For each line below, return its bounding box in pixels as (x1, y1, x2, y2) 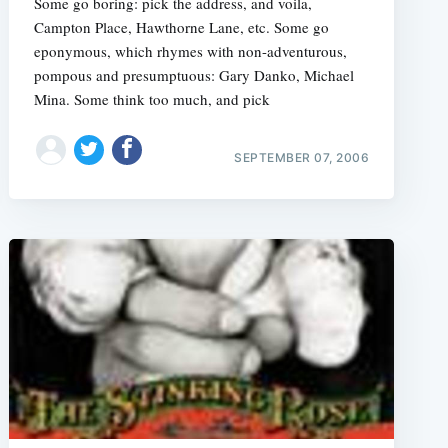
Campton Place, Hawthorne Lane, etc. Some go (33, 16, 329, 37)
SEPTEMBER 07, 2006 (234, 150, 370, 165)
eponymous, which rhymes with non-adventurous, (33, 40, 347, 61)
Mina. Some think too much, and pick (33, 88, 270, 109)
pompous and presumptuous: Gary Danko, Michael (33, 64, 354, 85)
